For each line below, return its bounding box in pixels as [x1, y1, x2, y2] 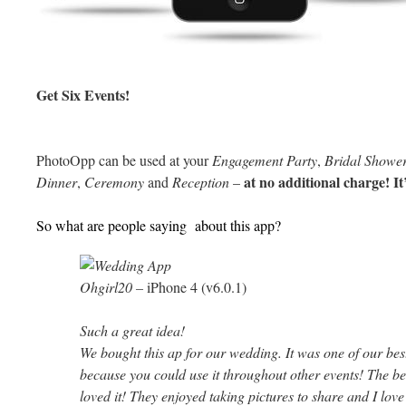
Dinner [36, 172, 77, 191]
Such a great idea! [80, 321, 185, 340]
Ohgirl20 [80, 277, 132, 296]
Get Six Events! [36, 84, 130, 105]
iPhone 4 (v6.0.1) [147, 277, 246, 296]
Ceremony [84, 172, 144, 191]
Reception [172, 172, 229, 191]
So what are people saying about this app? [36, 216, 281, 235]
